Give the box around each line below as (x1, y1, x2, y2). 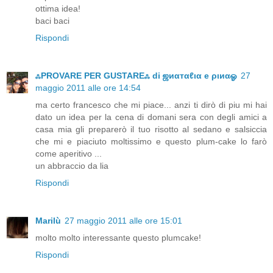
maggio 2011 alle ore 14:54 (35, 83, 141, 93)
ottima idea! (35, 4, 80, 14)
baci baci (35, 16, 69, 26)
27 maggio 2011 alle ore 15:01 (65, 216, 182, 226)
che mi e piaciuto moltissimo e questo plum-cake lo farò (35, 136, 267, 147)
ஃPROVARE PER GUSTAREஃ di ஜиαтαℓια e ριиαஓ (35, 71, 237, 81)
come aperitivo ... (35, 149, 102, 159)
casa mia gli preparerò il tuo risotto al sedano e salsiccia (35, 124, 267, 135)
